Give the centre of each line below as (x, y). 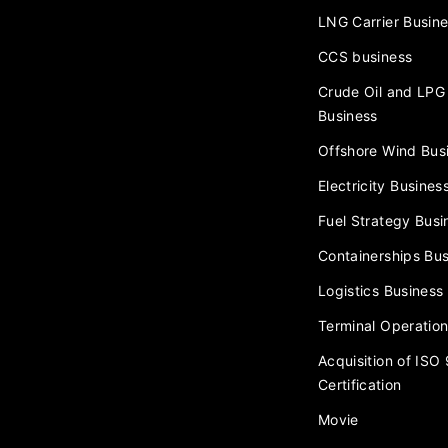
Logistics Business (381, 291)
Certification (360, 385)
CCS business (365, 57)
